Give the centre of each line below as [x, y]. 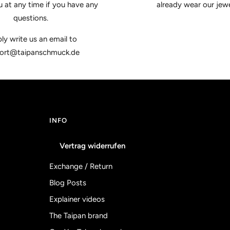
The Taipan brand [79, 216]
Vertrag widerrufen [92, 146]
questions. [31, 18]
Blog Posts [68, 183]
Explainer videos [77, 199]
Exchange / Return [81, 167]
